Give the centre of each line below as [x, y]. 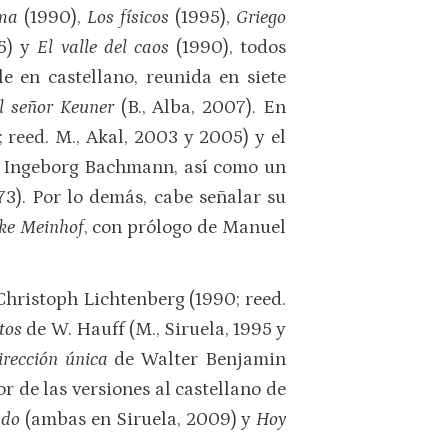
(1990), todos [231, 48]
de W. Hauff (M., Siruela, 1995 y [156, 329]
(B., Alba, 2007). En [200, 108]
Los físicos [131, 18]
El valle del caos [106, 48]
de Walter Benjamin [200, 359]
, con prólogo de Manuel [185, 228]
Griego [261, 18]
